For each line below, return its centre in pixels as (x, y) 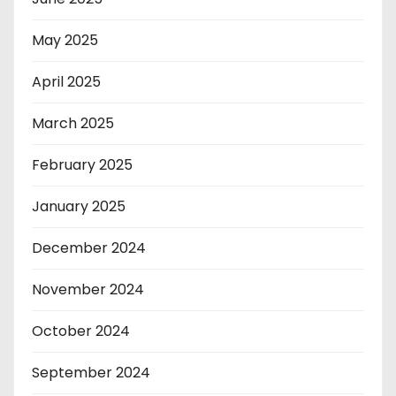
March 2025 (73, 123)
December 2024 (89, 247)
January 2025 (79, 206)
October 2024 (81, 331)
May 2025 (65, 40)
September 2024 (91, 372)
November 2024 (88, 289)
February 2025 (82, 164)
